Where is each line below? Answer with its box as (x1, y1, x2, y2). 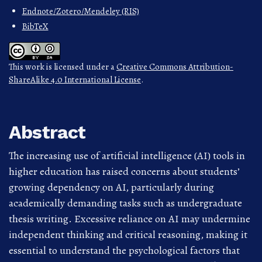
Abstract (9, 121, 86, 144)
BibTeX (22, 20, 49, 33)
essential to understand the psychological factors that (9, 243, 240, 258)
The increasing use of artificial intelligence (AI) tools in (9, 149, 245, 163)
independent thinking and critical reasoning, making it (9, 227, 247, 242)
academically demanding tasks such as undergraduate (9, 196, 242, 211)
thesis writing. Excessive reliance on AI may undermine (9, 212, 250, 226)
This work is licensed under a (9, 61, 116, 73)
